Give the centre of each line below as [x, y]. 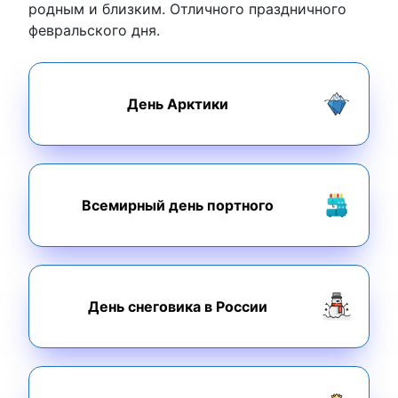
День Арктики [178, 104]
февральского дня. [94, 31]
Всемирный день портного [178, 206]
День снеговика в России [178, 307]
